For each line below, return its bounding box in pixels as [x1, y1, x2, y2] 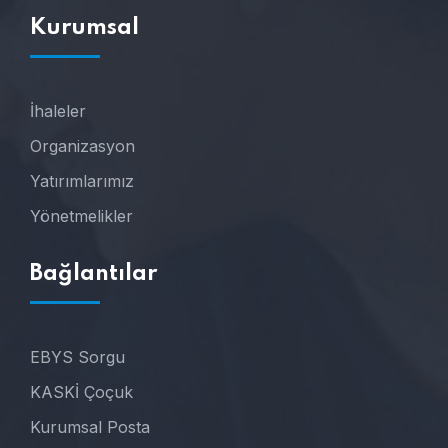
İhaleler [30, 101, 86, 122]
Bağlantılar [30, 263, 157, 286]
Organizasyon [30, 136, 135, 157]
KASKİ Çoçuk [30, 382, 133, 403]
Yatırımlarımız [30, 171, 134, 192]
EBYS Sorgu [30, 347, 125, 368]
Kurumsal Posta [30, 417, 150, 438]
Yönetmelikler [30, 206, 133, 227]
